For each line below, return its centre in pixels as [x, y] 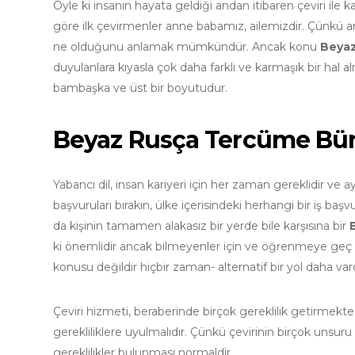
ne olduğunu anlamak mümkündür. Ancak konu [187, 47]
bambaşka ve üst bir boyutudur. [140, 88]
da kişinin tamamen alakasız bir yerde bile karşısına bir [201, 226]
